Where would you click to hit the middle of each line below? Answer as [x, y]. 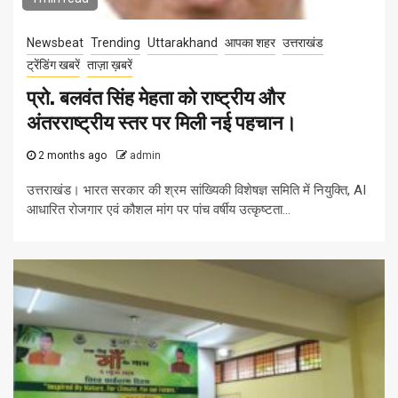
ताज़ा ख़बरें [110, 65]
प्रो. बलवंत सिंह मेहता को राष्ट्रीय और [156, 99]
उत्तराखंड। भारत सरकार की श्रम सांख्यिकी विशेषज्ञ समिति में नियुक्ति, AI [196, 191]
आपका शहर [250, 43]
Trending [115, 43]
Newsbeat [55, 43]
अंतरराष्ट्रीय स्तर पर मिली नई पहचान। [162, 123]
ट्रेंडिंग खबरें [53, 65]
